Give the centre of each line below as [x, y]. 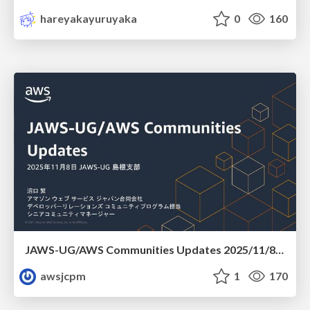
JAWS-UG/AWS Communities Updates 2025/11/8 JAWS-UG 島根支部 [280, 250]
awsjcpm [62, 276]
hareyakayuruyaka [88, 18]
